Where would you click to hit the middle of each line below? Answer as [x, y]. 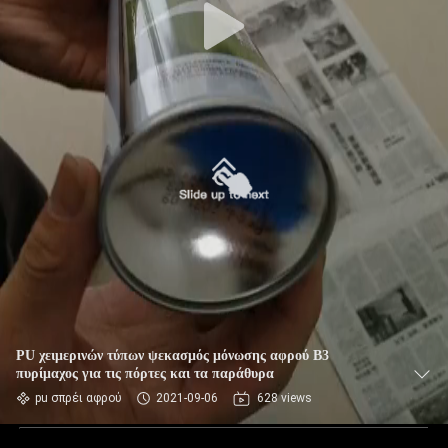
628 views [284, 398]
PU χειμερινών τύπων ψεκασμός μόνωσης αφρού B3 [172, 355]
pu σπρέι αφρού [78, 398]
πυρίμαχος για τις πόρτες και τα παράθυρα [145, 373]
